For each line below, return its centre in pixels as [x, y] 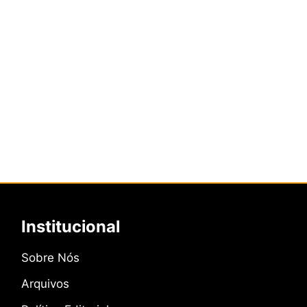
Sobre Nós [50, 258]
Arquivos [45, 284]
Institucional [71, 227]
